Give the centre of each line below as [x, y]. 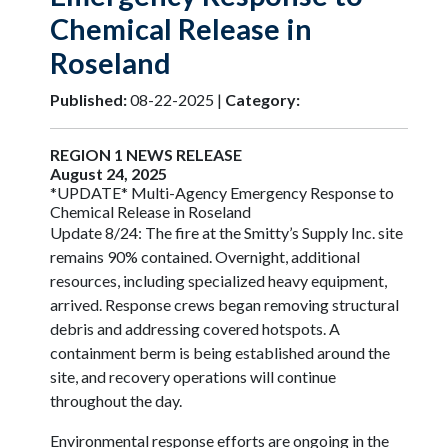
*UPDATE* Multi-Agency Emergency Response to [222, 193]
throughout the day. [116, 401]
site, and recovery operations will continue [193, 377]
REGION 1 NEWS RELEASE [146, 155]
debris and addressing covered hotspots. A [195, 329]
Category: [262, 100]
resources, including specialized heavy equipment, [218, 281]
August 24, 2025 [108, 174]
